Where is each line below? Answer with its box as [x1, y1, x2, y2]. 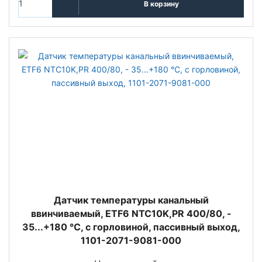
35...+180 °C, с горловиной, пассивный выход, [22, 221, 240, 233]
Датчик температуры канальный [53, 194, 209, 206]
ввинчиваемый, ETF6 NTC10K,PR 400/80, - [30, 208, 232, 220]
